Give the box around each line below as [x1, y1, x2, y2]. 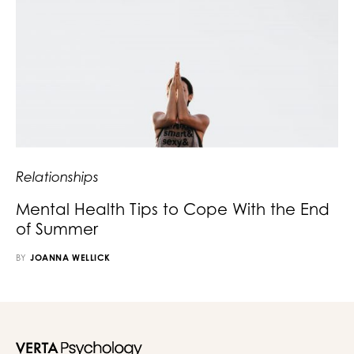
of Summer [16, 218, 98, 239]
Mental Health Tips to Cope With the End [16, 198, 330, 219]
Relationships [16, 168, 99, 185]
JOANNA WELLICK [30, 251, 111, 263]
